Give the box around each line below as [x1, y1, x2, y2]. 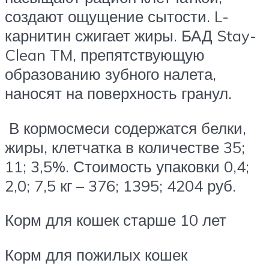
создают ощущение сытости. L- [5, 7, 229, 26]
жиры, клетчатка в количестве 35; [5, 137, 245, 157]
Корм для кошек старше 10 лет [5, 210, 226, 230]
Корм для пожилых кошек [5, 244, 187, 264]
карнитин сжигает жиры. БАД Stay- [5, 26, 256, 46]
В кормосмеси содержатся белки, [5, 118, 246, 138]
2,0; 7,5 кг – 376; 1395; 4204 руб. [5, 175, 236, 195]
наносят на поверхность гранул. [5, 83, 232, 103]
